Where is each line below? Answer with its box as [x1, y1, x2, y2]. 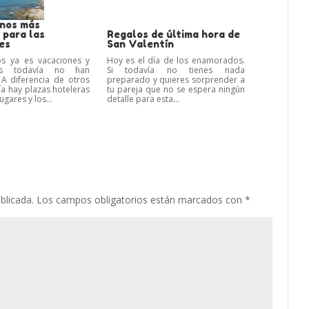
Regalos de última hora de [106, 28, 240, 40]
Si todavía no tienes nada [106, 63, 245, 76]
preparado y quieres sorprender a [106, 73, 245, 86]
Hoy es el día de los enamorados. [106, 54, 245, 66]
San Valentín [106, 37, 174, 50]
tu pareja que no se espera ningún [106, 83, 245, 95]
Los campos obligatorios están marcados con [37, 192, 246, 206]
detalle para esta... [106, 92, 179, 105]
